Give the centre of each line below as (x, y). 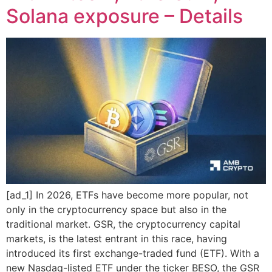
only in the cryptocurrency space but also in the (116, 209)
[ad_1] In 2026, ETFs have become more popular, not (127, 195)
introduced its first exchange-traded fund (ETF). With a (133, 253)
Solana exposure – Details (124, 16)
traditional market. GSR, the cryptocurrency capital (123, 224)
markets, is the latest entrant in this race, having (117, 238)
